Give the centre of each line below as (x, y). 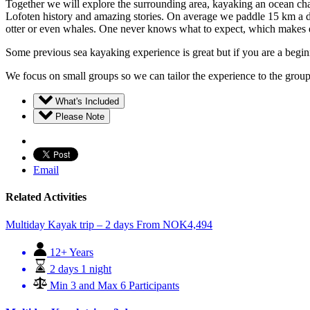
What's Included (87, 102)
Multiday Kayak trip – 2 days (70, 224)
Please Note (80, 117)
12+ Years (72, 252)
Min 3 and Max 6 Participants (115, 285)
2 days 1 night (81, 268)
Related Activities (46, 197)
